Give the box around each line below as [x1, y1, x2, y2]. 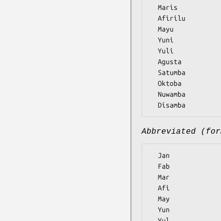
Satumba [150, 69, 158, 77]
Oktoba [150, 79, 158, 88]
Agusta [150, 58, 158, 66]
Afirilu [150, 14, 158, 23]
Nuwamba [150, 90, 158, 99]
